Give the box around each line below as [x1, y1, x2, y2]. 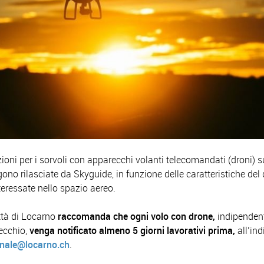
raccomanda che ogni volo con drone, [55, 210, 218, 222]
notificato [57, 225, 97, 236]
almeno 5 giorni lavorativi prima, [97, 225, 238, 236]
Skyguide [74, 168, 113, 180]
